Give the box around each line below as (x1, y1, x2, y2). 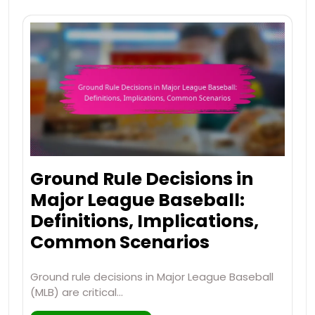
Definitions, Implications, (30, 209, 259, 234)
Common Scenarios (30, 230, 210, 255)
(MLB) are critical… (30, 285, 123, 300)
